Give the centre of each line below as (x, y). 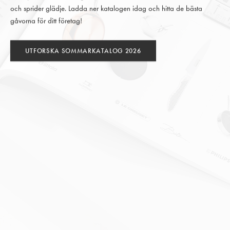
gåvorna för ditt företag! (46, 21)
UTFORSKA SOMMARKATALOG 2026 (83, 51)
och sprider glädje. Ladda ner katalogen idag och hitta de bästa (106, 8)
